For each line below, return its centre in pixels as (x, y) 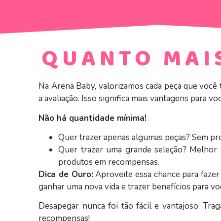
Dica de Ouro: (66, 174)
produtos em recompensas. (109, 162)
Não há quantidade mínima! (93, 118)
